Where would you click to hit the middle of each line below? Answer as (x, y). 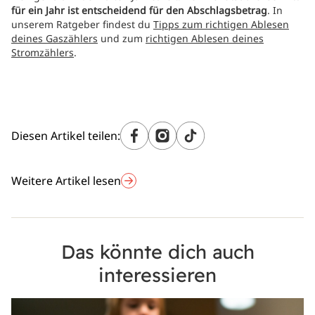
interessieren (157, 275)
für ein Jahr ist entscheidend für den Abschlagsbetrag (139, 10)
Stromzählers (43, 52)
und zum (122, 38)
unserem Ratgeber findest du (82, 24)
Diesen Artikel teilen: (66, 136)
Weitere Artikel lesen (66, 181)
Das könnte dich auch (157, 252)
